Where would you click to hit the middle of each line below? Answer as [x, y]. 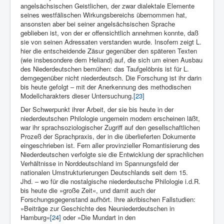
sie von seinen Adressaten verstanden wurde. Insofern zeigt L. [111, 42]
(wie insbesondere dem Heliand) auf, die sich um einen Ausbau [111, 60]
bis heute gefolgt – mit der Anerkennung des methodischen [106, 87]
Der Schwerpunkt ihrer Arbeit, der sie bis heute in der [97, 109]
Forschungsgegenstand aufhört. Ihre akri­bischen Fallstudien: [108, 199]
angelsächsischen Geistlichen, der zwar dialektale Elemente [107, 6]
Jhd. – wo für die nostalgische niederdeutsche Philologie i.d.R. [110, 181]
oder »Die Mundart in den [98, 217]
